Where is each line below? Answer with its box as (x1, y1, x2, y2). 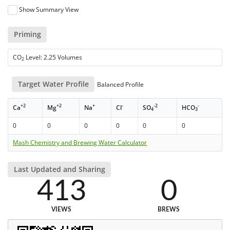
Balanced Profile (95, 80, 144, 89)
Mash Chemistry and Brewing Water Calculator (13, 138, 147, 147)
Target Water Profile (17, 79, 89, 89)
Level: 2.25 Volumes (24, 52, 83, 62)
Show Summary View (19, 5, 79, 14)
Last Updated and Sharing (13, 164, 105, 175)
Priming (13, 29, 41, 40)
